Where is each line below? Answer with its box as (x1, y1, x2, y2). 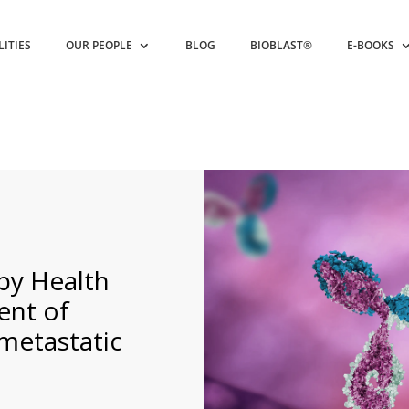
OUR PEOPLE (66, 37, 133, 53)
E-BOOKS (347, 37, 395, 53)
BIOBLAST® (250, 37, 313, 53)
